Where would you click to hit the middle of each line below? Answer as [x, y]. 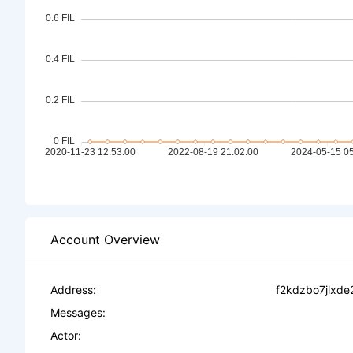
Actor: [66, 335]
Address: [73, 290]
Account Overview [105, 240]
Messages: [78, 312]
